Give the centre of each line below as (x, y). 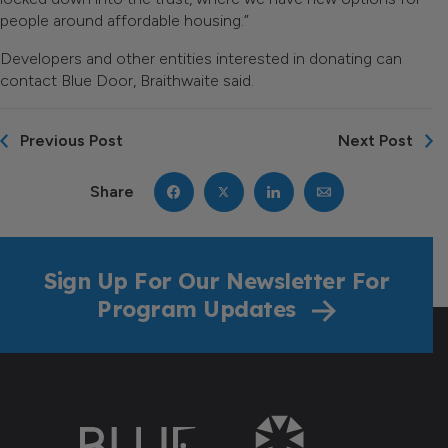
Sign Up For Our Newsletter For (216, 280)
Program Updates (200, 308)
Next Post (375, 140)
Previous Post (71, 140)
